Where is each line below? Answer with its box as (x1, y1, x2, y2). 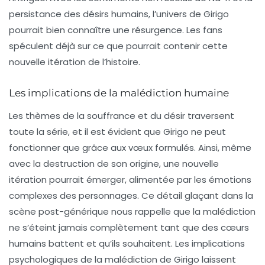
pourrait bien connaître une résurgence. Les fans (9, 23, 222, 36)
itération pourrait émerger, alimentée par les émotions (9, 173, 251, 186)
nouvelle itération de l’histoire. (9, 55, 140, 68)
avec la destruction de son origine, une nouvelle (9, 157, 219, 170)
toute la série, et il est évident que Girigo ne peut (9, 125, 226, 138)
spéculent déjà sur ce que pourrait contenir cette (9, 39, 228, 52)
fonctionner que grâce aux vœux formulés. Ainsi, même (9, 141, 251, 154)
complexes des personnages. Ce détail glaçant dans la (9, 189, 253, 202)
